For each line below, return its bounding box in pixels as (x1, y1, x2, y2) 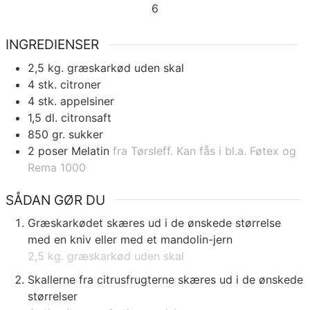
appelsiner (60, 93, 114, 108)
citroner (60, 77, 101, 91)
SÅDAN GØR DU (6, 191, 105, 208)
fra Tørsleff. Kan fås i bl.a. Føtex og (113, 143, 296, 158)
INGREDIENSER (6, 36, 99, 53)
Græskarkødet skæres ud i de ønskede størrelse (28, 216, 281, 230)
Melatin (71, 143, 109, 158)
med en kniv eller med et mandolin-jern (28, 232, 232, 247)
